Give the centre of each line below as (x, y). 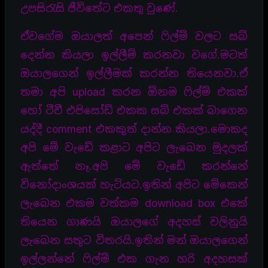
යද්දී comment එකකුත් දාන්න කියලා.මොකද (134, 129)
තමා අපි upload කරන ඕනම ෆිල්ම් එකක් (134, 92)
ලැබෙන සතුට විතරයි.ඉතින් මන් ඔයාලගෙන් (134, 240)
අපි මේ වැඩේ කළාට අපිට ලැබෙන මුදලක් (134, 147)
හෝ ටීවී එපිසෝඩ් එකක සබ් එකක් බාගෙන (134, 110)
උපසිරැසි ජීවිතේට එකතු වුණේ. (99, 8)
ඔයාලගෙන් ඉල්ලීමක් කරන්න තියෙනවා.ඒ (134, 73)
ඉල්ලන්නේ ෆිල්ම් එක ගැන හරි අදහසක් (134, 258)
